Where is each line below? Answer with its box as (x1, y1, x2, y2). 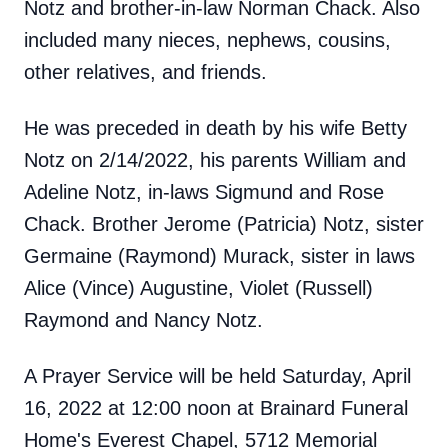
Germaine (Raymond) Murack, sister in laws (24, 245, 415, 267)
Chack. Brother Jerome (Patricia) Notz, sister (24, 213, 424, 235)
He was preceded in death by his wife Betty (24, 117, 407, 139)
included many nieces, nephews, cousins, (24, 29, 391, 51)
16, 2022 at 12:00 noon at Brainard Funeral (24, 397, 408, 419)
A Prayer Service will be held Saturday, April (24, 365, 411, 387)
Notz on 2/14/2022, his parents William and (24, 149, 406, 171)
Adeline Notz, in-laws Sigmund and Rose (24, 181, 384, 203)
